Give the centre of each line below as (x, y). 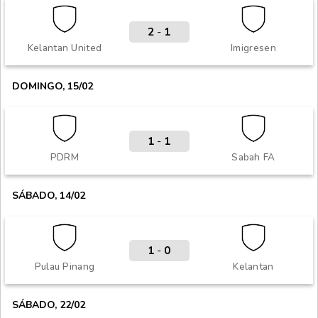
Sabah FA (253, 157)
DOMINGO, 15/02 (53, 86)
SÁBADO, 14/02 (49, 196)
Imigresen (253, 48)
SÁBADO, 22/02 (49, 305)
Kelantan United (65, 48)
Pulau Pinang (65, 267)
